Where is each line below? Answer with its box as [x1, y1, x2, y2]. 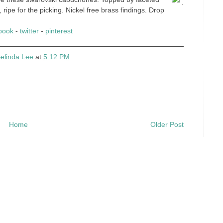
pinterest [45, 27, 73, 35]
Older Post [150, 120, 184, 128]
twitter [19, 27, 39, 35]
